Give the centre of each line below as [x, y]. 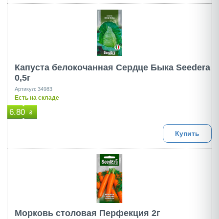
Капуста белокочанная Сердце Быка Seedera [112, 67]
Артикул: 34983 [33, 89]
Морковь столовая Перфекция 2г [88, 213]
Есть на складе [37, 98]
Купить [187, 133]
